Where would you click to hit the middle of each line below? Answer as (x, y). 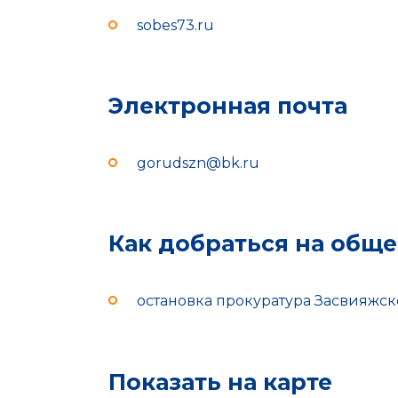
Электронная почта (228, 105)
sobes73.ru (175, 25)
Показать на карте (220, 382)
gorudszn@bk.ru (198, 163)
